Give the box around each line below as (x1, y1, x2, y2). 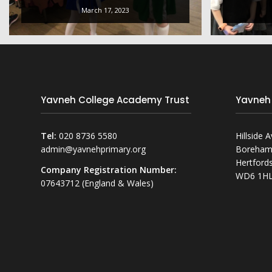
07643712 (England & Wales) (41, 177, 154, 189)
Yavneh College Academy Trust (41, 97, 189, 106)
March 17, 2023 (81, 5, 129, 15)
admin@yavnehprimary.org (41, 143, 146, 155)
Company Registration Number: (41, 164, 177, 176)
